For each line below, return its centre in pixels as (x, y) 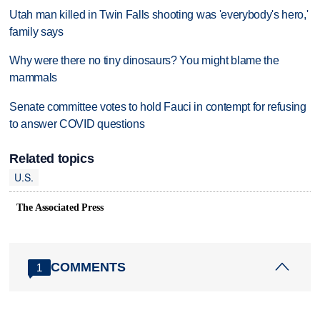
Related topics (52, 158)
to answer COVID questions (77, 124)
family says (36, 31)
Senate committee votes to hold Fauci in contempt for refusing (158, 107)
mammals (34, 78)
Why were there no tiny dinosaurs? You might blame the (144, 61)
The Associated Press (60, 208)
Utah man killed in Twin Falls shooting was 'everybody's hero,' (159, 14)
